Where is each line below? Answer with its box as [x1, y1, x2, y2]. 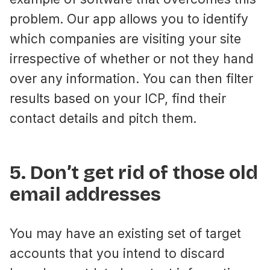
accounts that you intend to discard [10, 246, 225, 262]
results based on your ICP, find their [10, 91, 226, 107]
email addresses [10, 183, 161, 207]
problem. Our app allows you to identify [10, 11, 248, 27]
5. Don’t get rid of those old [10, 161, 258, 185]
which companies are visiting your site [10, 31, 241, 47]
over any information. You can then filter [10, 71, 253, 87]
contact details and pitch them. [10, 111, 196, 127]
